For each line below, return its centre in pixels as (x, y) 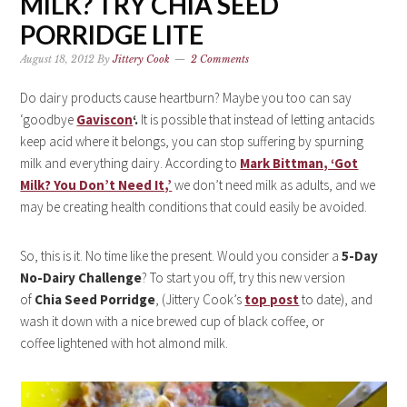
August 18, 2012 (58, 59)
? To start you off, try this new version (244, 278)
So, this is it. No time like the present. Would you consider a (181, 256)
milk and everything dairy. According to (130, 163)
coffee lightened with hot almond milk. (124, 343)
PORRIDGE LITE (112, 35)
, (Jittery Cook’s (200, 299)
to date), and (336, 299)
